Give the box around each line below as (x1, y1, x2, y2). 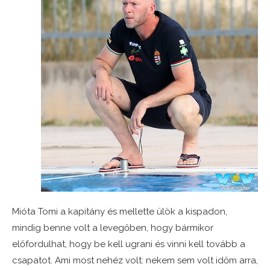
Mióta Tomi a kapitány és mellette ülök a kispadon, (12, 206, 227, 218)
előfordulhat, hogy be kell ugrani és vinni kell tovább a (12, 239, 245, 250)
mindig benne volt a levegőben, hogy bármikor (12, 222, 213, 234)
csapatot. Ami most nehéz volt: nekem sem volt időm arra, (12, 255, 258, 266)
